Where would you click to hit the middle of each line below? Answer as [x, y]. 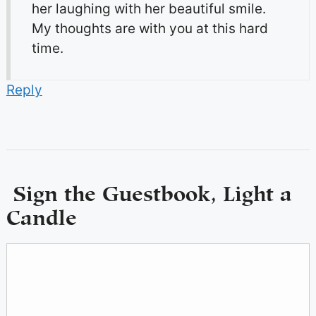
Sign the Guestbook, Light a [149, 190]
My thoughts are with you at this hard [150, 28]
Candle [41, 214]
